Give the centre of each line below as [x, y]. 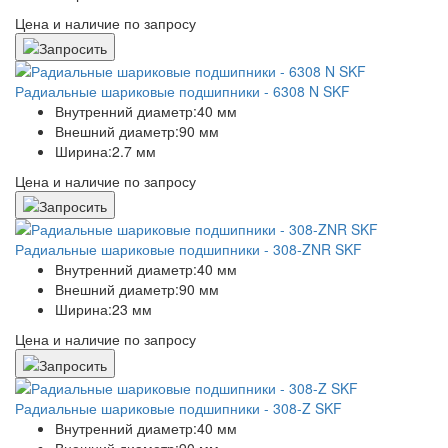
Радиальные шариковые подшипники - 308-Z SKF [178, 407]
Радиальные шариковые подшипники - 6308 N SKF [182, 91]
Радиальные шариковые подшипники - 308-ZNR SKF [188, 249]
